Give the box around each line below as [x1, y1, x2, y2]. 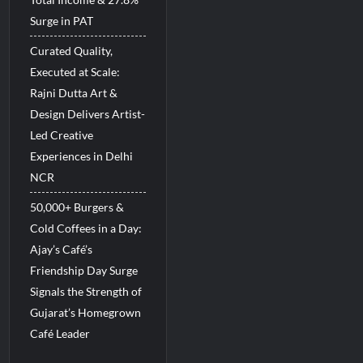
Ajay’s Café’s [30, 242, 93, 256]
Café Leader [30, 327, 91, 340]
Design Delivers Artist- [30, 107, 146, 121]
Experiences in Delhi [30, 149, 134, 163]
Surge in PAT [30, 14, 94, 28]
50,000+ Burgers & [30, 200, 125, 214]
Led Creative [30, 128, 94, 142]
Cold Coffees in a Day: [30, 221, 143, 235]
